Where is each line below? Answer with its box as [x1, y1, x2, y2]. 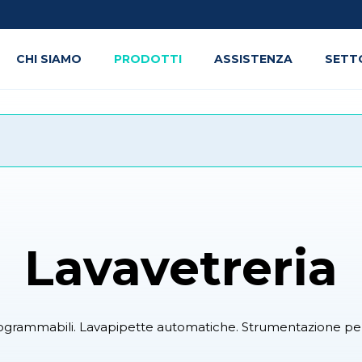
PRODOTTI [114, 52, 182, 66]
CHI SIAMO [16, 52, 82, 66]
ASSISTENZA [214, 52, 293, 66]
